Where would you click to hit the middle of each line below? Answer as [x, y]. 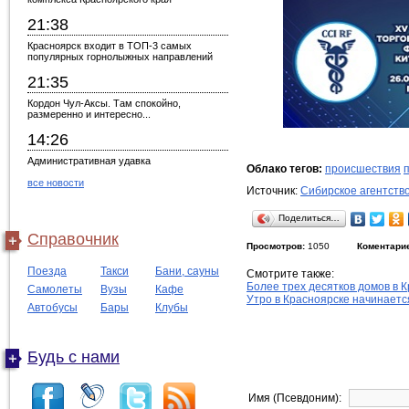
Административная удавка [89, 161]
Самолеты [55, 289]
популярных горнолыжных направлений [120, 57]
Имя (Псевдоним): [298, 398]
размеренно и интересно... [89, 114]
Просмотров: [276, 246]
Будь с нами [73, 357]
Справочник [73, 239]
